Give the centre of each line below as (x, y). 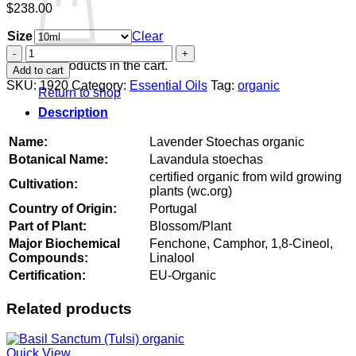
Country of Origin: (63, 208)
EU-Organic (183, 275)
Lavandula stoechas (206, 159)
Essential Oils (168, 85)
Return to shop (79, 92)
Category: (101, 85)
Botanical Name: (58, 159)
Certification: (47, 275)
